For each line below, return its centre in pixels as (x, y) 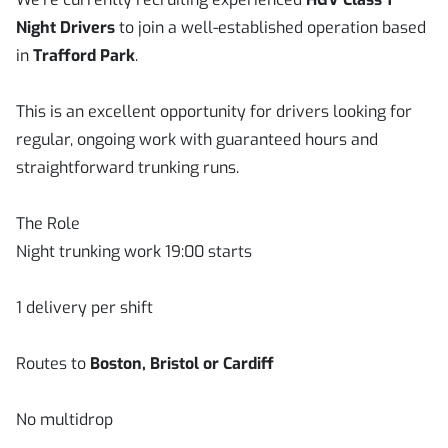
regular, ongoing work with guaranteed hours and (197, 139)
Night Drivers (65, 27)
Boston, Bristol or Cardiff (182, 363)
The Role (48, 223)
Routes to (53, 363)
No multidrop (64, 419)
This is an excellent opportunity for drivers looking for (214, 111)
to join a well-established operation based (270, 27)
